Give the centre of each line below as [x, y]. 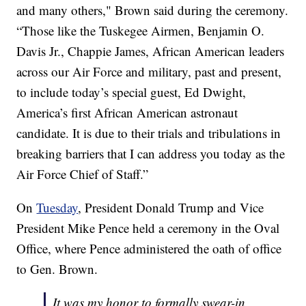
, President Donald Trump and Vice [171, 208]
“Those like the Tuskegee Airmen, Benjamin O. [141, 31]
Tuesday [57, 208]
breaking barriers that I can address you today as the [151, 154]
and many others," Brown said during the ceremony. [153, 10]
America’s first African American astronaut [127, 113]
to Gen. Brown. [57, 269]
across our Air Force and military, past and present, [149, 72]
